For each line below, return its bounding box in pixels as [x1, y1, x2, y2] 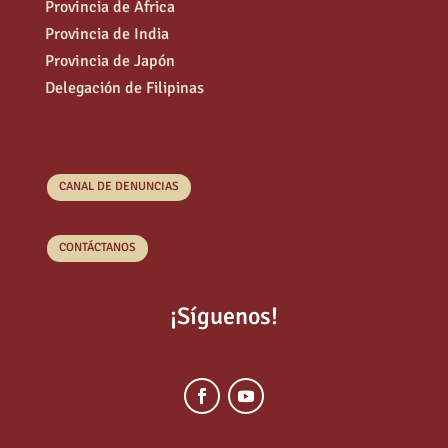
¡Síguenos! [169, 301, 278, 332]
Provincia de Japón [44, 50, 175, 71]
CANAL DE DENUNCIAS [58, 179, 179, 195]
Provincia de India [44, 23, 169, 44]
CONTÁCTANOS [58, 240, 136, 256]
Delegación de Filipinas [44, 77, 204, 98]
